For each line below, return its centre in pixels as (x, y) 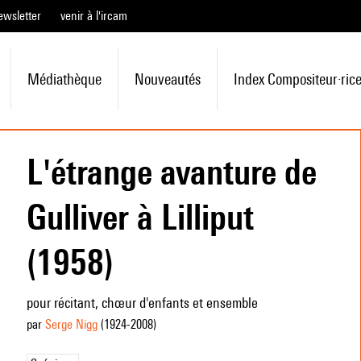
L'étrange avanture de (171, 172)
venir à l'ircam (94, 16)
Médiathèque (64, 79)
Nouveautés (167, 79)
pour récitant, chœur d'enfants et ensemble (142, 303)
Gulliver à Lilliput (140, 217)
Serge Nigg (71, 324)
